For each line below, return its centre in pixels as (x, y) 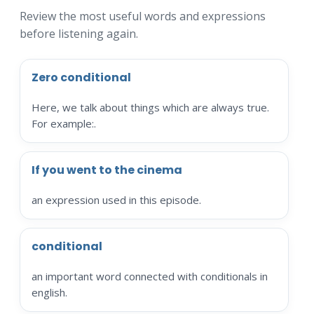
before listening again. (78, 33)
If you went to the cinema (107, 170)
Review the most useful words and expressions (142, 16)
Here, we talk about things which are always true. (150, 107)
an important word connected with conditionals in (149, 276)
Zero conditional (81, 77)
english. (49, 292)
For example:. (63, 123)
